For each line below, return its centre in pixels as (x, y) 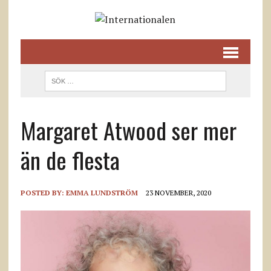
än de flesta (70, 160)
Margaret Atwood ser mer (128, 130)
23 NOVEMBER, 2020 (178, 193)
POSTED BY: (43, 193)
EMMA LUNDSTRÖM (102, 193)
